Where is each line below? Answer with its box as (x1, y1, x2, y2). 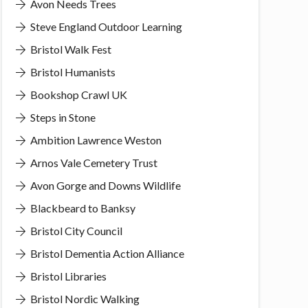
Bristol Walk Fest (27, 42, 111, 56)
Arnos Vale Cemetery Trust (27, 155, 157, 169)
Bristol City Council (27, 223, 122, 237)
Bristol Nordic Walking (27, 291, 140, 305)
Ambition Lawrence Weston (27, 133, 162, 146)
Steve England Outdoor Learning (27, 19, 182, 33)
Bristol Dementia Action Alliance (27, 246, 184, 260)
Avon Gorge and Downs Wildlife (27, 178, 181, 192)
